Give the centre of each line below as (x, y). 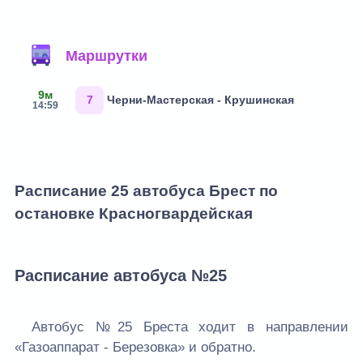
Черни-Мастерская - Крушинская (201, 100)
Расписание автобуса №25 (121, 275)
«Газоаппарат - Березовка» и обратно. (135, 348)
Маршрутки (107, 56)
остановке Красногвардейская (134, 213)
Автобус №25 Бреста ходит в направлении (190, 327)
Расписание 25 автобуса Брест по (146, 190)
